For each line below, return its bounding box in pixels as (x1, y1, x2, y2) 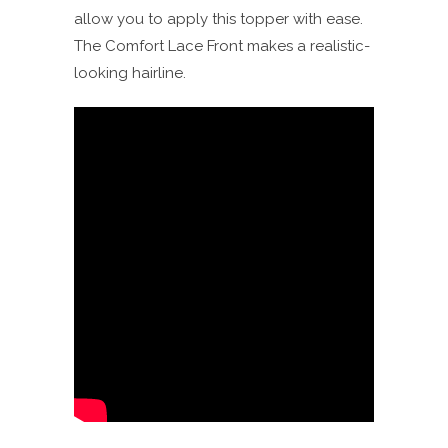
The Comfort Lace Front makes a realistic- (74, 36, 370, 55)
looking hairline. (74, 63, 186, 82)
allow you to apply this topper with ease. (74, 9, 363, 28)
